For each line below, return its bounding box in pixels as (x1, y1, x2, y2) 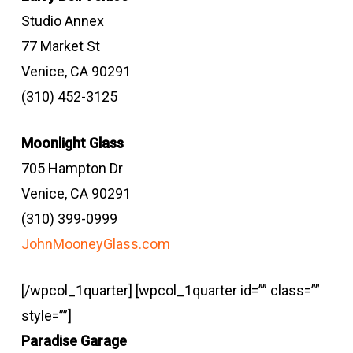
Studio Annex (20, 13, 104, 29)
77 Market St (20, 38, 100, 54)
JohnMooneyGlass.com (20, 236, 170, 252)
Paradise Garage (20, 333, 127, 349)
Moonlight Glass (20, 135, 124, 151)
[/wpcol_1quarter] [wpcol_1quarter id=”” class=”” (20, 282, 320, 299)
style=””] (20, 307, 72, 324)
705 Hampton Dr (20, 160, 123, 176)
